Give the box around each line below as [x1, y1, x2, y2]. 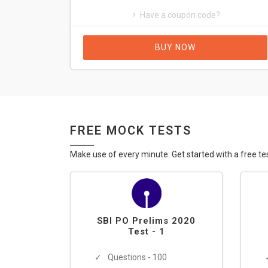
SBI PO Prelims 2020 [97, 215, 196, 226]
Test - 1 [127, 226, 165, 237]
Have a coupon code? [139, 10, 220, 20]
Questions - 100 [108, 252, 167, 262]
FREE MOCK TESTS [70, 123, 191, 138]
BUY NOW [155, 42, 196, 52]
